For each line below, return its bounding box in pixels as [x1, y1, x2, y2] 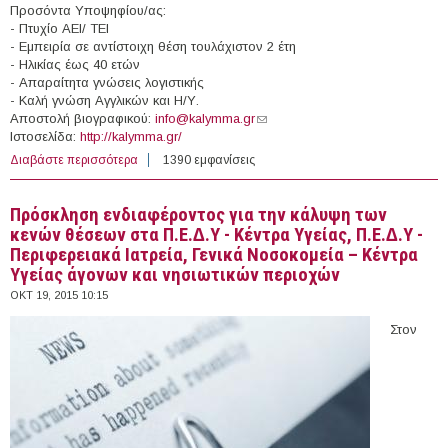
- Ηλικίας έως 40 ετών [10, 56, 140, 72]
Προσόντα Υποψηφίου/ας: [10, 2, 166, 18]
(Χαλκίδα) [138, 170, 192, 185]
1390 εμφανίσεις [163, 152, 255, 167]
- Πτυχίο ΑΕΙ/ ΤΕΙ [10, 20, 109, 36]
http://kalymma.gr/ [80, 128, 182, 144]
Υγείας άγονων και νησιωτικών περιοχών [10, 263, 340, 286]
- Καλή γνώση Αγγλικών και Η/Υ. [10, 92, 199, 108]
